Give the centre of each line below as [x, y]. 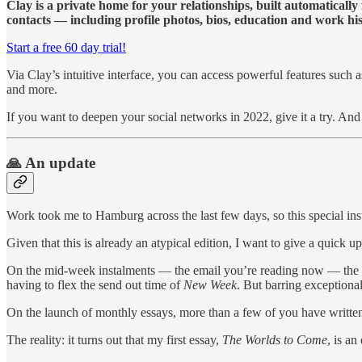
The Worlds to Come [275, 340]
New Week [210, 285]
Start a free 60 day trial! [66, 47]
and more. [32, 89]
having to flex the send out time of [95, 285]
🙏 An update [51, 162]
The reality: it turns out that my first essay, [114, 340]
